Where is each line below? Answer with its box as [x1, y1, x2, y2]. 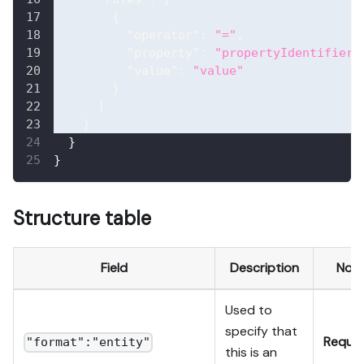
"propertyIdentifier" [214, 45, 361, 60]
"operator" [127, 27, 200, 42]
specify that [225, 322, 297, 340]
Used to [225, 301, 272, 318]
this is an [225, 343, 277, 361]
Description [229, 258, 299, 276]
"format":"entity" [26, 335, 151, 350]
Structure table [13, 205, 151, 231]
